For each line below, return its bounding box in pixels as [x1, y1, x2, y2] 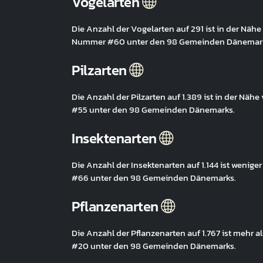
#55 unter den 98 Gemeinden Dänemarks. [72, 103, 235, 116]
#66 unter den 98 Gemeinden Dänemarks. [72, 171, 236, 184]
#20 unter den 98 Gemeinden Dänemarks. [72, 239, 236, 252]
